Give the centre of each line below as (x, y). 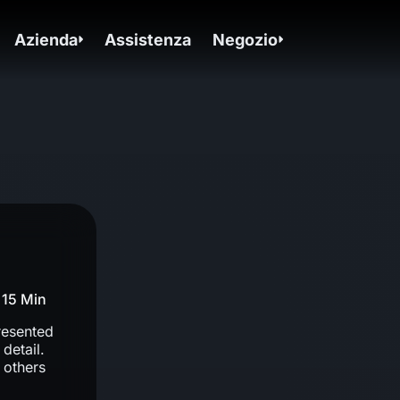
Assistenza (148, 39)
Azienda (46, 39)
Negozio (246, 39)
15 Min (24, 299)
